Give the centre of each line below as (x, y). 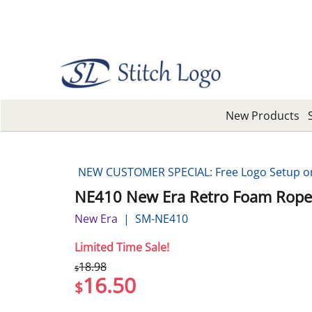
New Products (263, 115)
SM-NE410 (162, 218)
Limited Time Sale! (122, 247)
